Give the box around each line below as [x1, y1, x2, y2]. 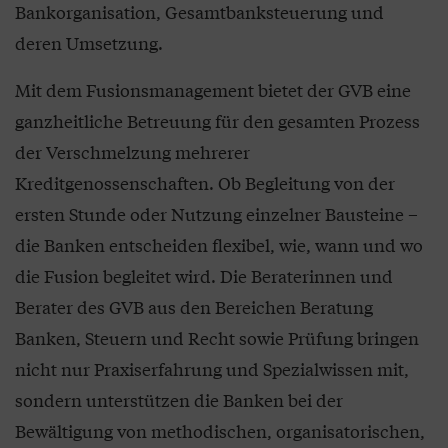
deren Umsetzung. [15, 30, 163, 56]
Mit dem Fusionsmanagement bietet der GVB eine [15, 77, 411, 103]
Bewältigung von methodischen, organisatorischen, [15, 418, 425, 444]
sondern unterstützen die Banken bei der [15, 387, 343, 413]
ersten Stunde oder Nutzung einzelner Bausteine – [15, 201, 418, 227]
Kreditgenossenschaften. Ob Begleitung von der [15, 170, 395, 196]
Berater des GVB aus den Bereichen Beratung [15, 294, 373, 320]
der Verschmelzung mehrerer [15, 139, 250, 165]
